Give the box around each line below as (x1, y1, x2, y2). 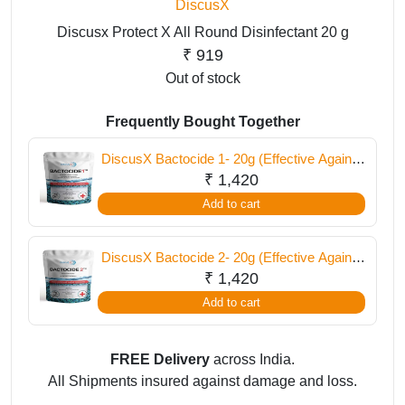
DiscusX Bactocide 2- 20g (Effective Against (100, 250, 363, 265)
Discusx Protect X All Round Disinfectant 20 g (56, 24, 349, 40)
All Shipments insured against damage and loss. (48, 373, 357, 389)
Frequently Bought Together (105, 114, 300, 129)
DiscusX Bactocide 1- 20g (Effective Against (100, 151, 363, 166)
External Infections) (174, 170, 288, 185)
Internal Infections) (177, 268, 286, 284)
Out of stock (165, 71, 240, 86)
